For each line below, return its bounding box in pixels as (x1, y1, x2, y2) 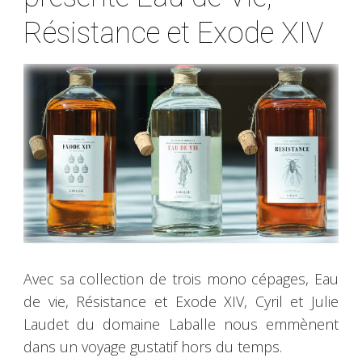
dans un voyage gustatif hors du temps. (23, 337, 282, 357)
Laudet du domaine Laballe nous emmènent (23, 314, 339, 335)
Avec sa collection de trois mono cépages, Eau (23, 269, 339, 289)
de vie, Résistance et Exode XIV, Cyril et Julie (23, 292, 339, 312)
